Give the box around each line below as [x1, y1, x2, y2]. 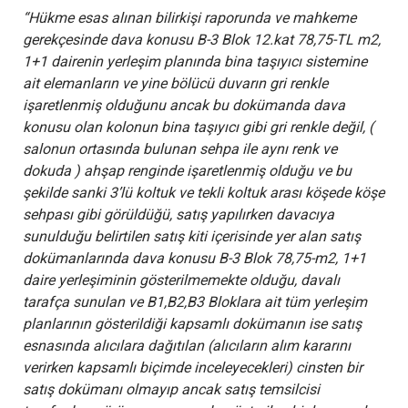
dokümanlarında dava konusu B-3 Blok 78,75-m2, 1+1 [23, 249, 366, 267]
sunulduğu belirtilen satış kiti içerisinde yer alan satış [23, 227, 361, 245]
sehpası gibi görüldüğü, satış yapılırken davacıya [23, 205, 334, 223]
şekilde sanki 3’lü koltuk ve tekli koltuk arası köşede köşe [23, 183, 384, 201]
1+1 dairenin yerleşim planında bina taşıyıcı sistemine [23, 52, 367, 70]
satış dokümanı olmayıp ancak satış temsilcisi [23, 380, 320, 398]
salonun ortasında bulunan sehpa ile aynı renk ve [23, 139, 337, 158]
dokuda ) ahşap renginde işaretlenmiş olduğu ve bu [23, 161, 352, 179]
